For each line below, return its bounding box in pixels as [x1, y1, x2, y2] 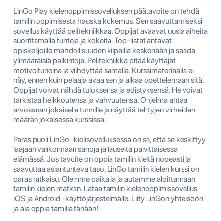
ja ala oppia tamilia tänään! [13, 204, 98, 214]
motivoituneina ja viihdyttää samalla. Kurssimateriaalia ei [13, 66, 194, 75]
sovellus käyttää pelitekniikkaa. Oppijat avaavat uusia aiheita [13, 26, 208, 36]
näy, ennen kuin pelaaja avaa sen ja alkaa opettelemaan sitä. [13, 75, 204, 85]
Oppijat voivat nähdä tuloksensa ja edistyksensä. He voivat [13, 85, 203, 95]
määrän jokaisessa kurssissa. [13, 115, 106, 125]
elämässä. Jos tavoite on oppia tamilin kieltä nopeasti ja [13, 154, 191, 164]
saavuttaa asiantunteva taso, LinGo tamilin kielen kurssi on [13, 164, 199, 174]
